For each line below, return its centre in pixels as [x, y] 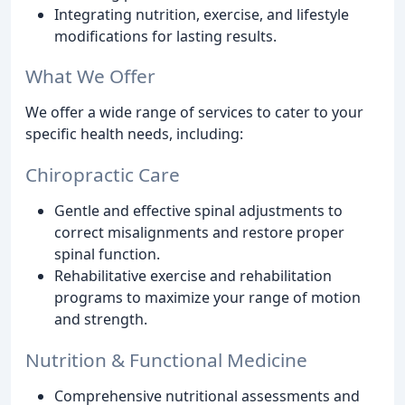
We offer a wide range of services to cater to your [194, 113]
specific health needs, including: [134, 134]
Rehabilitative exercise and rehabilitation [193, 276]
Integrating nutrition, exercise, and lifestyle [202, 14]
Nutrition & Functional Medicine [166, 359]
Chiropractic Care [103, 175]
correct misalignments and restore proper [199, 233]
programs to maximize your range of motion [207, 298]
